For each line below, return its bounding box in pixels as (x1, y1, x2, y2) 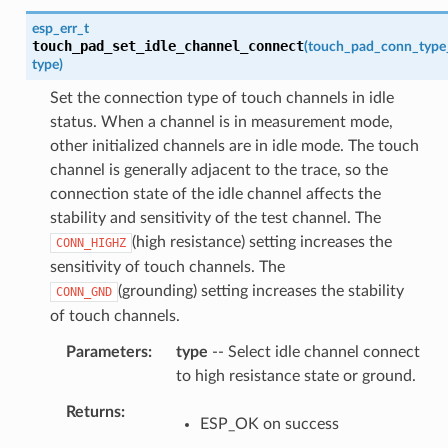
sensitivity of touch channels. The (49, 259, 285, 276)
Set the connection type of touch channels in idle (49, 90, 394, 107)
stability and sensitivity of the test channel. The (49, 210, 381, 227)
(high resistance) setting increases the (131, 234, 392, 251)
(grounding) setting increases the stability (117, 283, 404, 300)
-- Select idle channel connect (207, 344, 420, 361)
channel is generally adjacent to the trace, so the (49, 162, 388, 179)
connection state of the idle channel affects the (49, 186, 381, 203)
